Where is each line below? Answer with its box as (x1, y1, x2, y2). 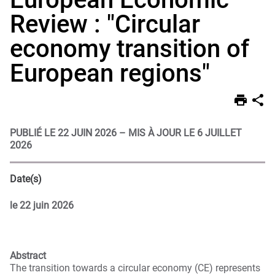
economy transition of (10, 34, 249, 64)
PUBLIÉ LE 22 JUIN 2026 (10, 127, 117, 139)
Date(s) (10, 173, 42, 185)
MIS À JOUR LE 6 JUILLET (128, 127, 242, 139)
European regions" (10, 59, 210, 88)
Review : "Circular (10, 10, 200, 39)
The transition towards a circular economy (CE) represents (10, 261, 260, 274)
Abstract (10, 249, 46, 261)
